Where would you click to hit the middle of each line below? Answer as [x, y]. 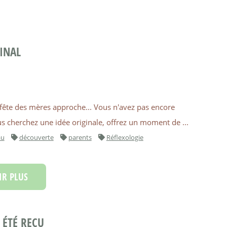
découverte [36, 138]
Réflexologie [125, 138]
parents [80, 138]
